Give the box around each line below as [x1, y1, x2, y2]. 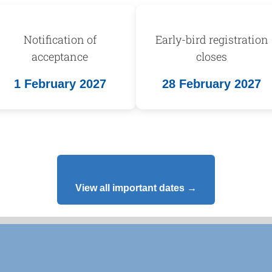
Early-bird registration [155, 32, 268, 47]
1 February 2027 [13, 77, 106, 91]
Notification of [23, 32, 97, 47]
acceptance [32, 49, 89, 64]
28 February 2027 [162, 77, 262, 91]
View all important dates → [75, 183, 197, 194]
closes [196, 49, 228, 64]
